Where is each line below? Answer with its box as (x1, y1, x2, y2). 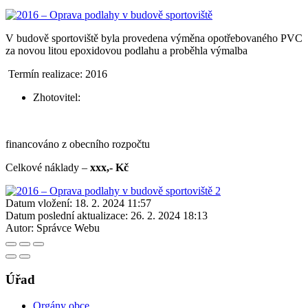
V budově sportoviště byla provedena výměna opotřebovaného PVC (5, 32, 302, 44)
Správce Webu (36, 221, 100, 234)
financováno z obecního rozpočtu (5, 137, 150, 150)
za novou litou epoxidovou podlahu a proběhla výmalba (5, 44, 247, 56)
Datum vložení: (5, 197, 72, 209)
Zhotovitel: (33, 91, 83, 103)
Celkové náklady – (5, 161, 90, 173)
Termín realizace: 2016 (5, 67, 107, 80)
